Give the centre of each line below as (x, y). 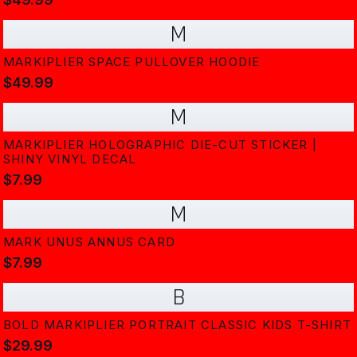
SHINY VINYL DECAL (70, 159)
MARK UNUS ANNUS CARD (89, 242)
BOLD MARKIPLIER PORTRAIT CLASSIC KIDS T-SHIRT (177, 325)
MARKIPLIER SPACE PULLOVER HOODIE (132, 62)
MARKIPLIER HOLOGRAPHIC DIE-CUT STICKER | (160, 145)
